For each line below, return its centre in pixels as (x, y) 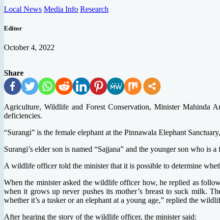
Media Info (61, 9)
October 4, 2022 (29, 48)
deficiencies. (23, 116)
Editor (13, 28)
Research (94, 9)
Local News (23, 9)
